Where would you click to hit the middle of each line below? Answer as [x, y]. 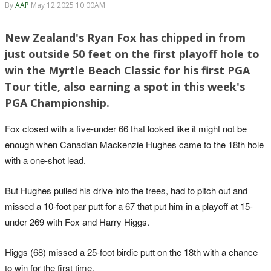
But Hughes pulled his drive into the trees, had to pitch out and [126, 190]
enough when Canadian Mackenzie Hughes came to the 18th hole [134, 144]
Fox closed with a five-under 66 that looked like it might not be [126, 128]
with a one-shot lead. [45, 160]
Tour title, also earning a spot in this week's [125, 86]
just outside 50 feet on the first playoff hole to [132, 54]
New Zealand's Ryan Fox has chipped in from [125, 37]
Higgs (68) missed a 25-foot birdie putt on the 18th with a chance [131, 252]
